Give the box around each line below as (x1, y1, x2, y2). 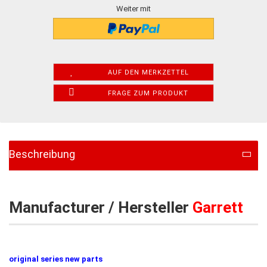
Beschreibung (9, 147, 75, 160)
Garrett (193, 198, 243, 216)
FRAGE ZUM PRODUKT (108, 89, 189, 97)
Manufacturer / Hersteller (9, 198, 193, 216)
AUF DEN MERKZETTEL (107, 68, 189, 76)
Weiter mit (116, 4, 151, 13)
